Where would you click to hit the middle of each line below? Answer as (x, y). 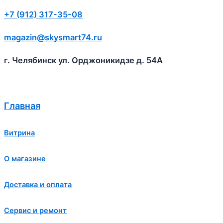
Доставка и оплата (38, 185)
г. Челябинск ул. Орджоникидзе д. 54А (83, 60)
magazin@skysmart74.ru (53, 38)
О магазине (25, 159)
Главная (22, 106)
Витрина (19, 133)
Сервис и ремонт (35, 211)
